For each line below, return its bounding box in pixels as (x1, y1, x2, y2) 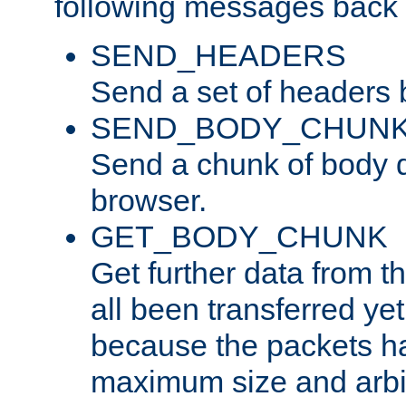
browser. (91, 182, 207, 217)
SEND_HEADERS (91, 37, 346, 72)
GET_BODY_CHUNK (91, 218, 388, 254)
